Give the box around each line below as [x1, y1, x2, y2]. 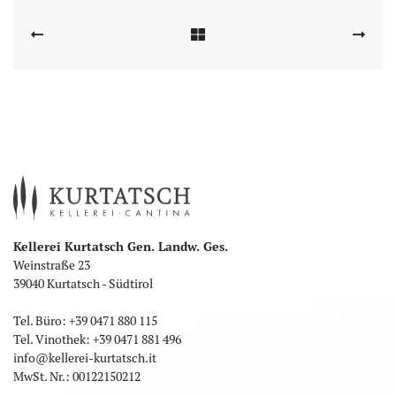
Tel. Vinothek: [13, 331, 93, 348]
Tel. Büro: [13, 313, 69, 330]
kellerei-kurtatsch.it [49, 350, 156, 367]
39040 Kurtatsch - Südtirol [13, 276, 153, 293]
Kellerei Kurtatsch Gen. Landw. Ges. [13, 239, 228, 255]
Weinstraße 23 [13, 257, 90, 274]
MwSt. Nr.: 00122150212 [13, 369, 141, 385]
